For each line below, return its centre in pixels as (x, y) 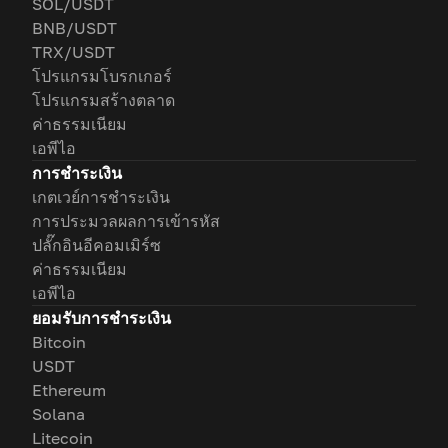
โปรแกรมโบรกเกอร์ (102, 76)
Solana (58, 414)
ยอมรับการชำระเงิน (101, 318)
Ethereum (69, 390)
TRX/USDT (73, 52)
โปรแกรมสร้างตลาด (103, 100)
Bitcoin (59, 342)
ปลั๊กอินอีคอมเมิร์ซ (96, 245)
